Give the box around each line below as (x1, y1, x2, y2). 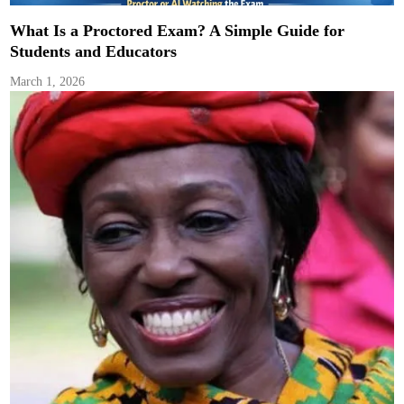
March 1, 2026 (10, 74, 86, 88)
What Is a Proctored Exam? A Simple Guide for (10, 21, 345, 40)
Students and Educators (10, 41, 178, 60)
